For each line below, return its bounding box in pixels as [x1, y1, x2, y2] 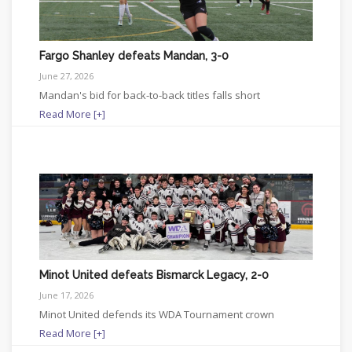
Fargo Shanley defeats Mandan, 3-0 [39, 49, 229, 62]
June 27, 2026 [39, 69, 93, 82]
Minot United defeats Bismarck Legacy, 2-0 [39, 268, 269, 281]
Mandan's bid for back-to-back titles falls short [39, 87, 260, 102]
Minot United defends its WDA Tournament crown [39, 306, 274, 321]
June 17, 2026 [39, 288, 93, 301]
